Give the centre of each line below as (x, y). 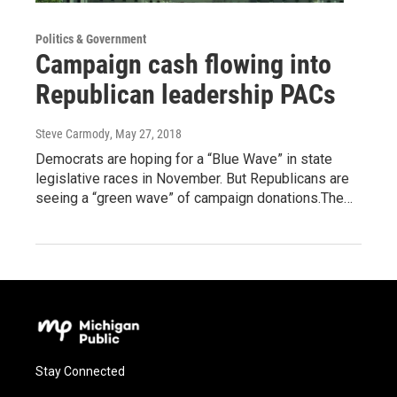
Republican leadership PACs (186, 94)
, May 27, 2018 (146, 133)
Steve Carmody (73, 133)
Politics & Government (91, 39)
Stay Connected (80, 371)
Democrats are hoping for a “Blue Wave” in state (184, 159)
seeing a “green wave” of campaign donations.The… (194, 198)
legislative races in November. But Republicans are (192, 178)
